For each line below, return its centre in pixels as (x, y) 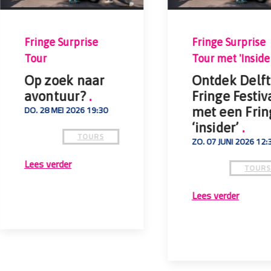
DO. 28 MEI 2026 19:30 (66, 110)
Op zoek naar (64, 80)
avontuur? (57, 96)
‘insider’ (217, 127)
